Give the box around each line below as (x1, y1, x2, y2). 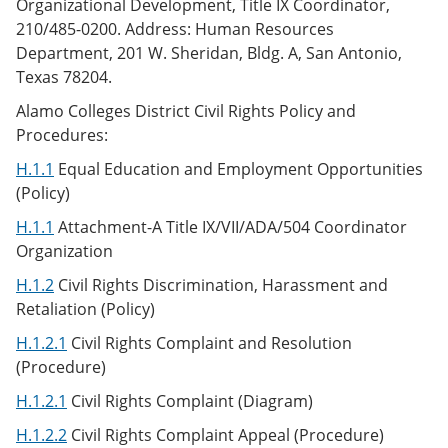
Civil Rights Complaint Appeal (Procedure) (67, 424, 384, 446)
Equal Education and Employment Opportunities (54, 158, 423, 180)
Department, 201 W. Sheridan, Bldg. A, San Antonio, (16, 42, 402, 64)
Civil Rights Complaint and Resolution (67, 332, 352, 354)
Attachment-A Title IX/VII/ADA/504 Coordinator (54, 216, 407, 238)
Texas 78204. (16, 66, 112, 88)
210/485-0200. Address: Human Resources (16, 18, 334, 40)
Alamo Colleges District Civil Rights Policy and (16, 100, 356, 122)
